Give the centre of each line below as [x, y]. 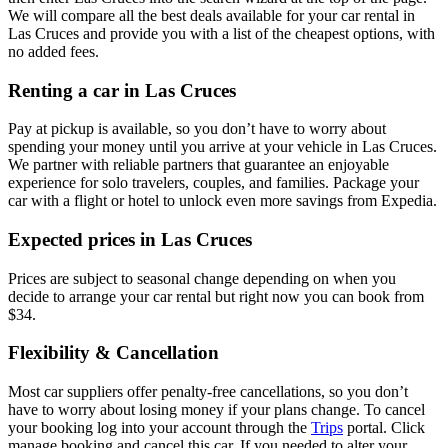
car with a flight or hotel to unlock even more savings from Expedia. [222, 201]
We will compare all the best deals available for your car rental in [211, 15]
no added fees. [53, 51]
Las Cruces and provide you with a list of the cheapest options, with [221, 33]
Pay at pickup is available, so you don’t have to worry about [197, 129]
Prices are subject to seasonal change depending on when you [202, 278]
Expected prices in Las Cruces [130, 239]
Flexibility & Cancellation [113, 353]
